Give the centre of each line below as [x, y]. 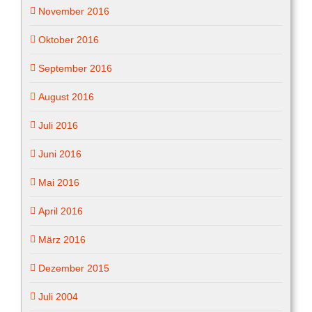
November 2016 [74, 11]
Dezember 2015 [74, 268]
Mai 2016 [59, 182]
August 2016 [66, 96]
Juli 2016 [58, 125]
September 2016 [75, 68]
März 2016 [62, 239]
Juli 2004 [58, 296]
